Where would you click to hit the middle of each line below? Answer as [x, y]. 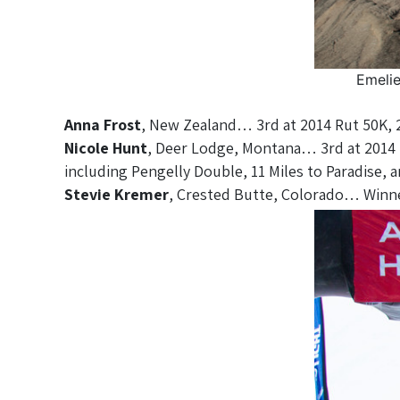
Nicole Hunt [106, 148]
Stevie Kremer [117, 195]
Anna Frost [103, 125]
